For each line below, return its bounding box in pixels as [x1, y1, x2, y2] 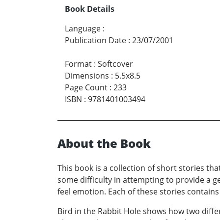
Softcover [98, 58, 133, 69]
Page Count [65, 82, 108, 93]
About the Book [57, 135, 151, 151]
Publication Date [65, 34, 126, 46]
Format [65, 58, 92, 69]
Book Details [65, 3, 114, 14]
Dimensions [65, 70, 109, 81]
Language [65, 23, 101, 34]
